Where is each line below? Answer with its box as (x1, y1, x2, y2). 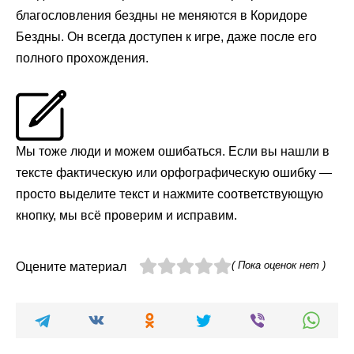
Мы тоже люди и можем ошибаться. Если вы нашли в (16, 144, 330, 158)
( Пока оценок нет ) (231, 258, 326, 271)
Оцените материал (16, 259, 126, 273)
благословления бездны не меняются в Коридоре (16, 8, 307, 22)
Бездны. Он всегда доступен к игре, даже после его (16, 29, 317, 43)
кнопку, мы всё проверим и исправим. (16, 208, 237, 222)
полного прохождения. (16, 51, 149, 65)
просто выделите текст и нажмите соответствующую (16, 186, 323, 201)
